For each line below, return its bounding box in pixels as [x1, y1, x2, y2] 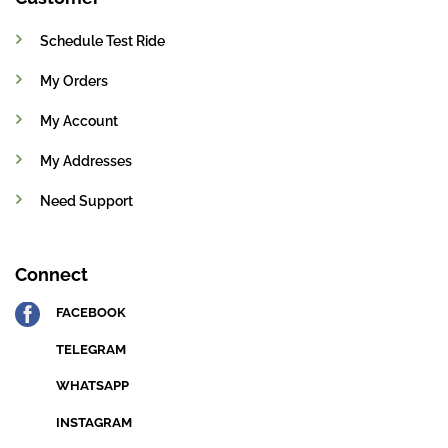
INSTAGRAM [55, 414, 132, 430]
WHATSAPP [55, 378, 129, 394]
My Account [39, 112, 118, 130]
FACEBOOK [55, 305, 126, 321]
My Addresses [39, 152, 132, 170]
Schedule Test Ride [39, 32, 165, 50]
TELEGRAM [55, 341, 126, 357]
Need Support [39, 192, 133, 210]
